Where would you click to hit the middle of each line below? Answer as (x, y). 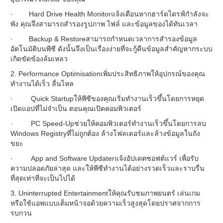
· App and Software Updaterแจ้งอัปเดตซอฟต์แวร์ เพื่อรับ (105, 158)
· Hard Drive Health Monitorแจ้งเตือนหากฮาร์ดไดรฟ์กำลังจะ (110, 14)
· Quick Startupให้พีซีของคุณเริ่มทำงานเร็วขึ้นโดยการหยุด (107, 99)
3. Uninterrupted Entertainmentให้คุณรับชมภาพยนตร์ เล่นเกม (105, 193)
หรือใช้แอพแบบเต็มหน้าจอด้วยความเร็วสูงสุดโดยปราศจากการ (106, 203)
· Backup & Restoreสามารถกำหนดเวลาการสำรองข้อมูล (104, 39)
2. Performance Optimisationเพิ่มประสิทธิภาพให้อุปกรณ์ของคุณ (108, 74)
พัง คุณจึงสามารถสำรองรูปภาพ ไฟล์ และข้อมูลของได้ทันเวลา (104, 24)
